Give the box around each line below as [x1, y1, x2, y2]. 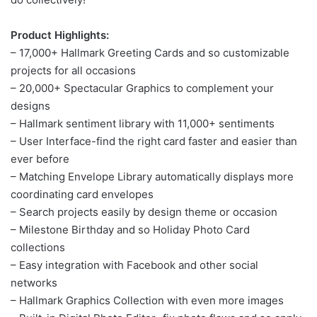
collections [11, 240, 65, 254]
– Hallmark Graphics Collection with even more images [11, 293, 284, 307]
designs [11, 98, 50, 113]
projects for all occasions [11, 63, 136, 77]
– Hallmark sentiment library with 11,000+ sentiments [11, 116, 275, 130]
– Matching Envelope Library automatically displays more [11, 169, 294, 183]
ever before [11, 151, 69, 166]
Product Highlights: [11, 28, 109, 42]
